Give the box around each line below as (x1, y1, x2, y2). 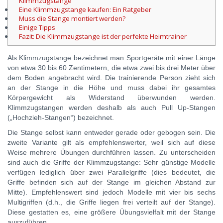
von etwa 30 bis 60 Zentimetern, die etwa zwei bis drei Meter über (7, 63, 216, 72)
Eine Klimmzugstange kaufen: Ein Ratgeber (19, 4, 151, 14)
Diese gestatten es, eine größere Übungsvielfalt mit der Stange (7, 208, 216, 216)
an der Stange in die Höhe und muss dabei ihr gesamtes (7, 83, 216, 92)
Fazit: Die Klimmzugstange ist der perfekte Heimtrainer (19, 31, 187, 41)
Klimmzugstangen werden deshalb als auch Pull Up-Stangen (7, 103, 216, 111)
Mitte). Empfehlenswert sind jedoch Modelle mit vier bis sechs (7, 188, 216, 196)
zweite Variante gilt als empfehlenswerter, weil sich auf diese (7, 138, 216, 146)
